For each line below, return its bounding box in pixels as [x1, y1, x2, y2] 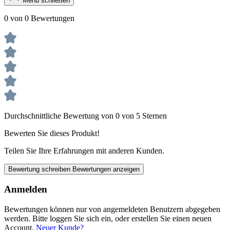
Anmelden [4, 184, 47, 195]
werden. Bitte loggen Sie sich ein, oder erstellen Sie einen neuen [4, 214, 212, 223]
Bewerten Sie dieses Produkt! [4, 128, 100, 138]
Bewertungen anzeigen [72, 165, 140, 173]
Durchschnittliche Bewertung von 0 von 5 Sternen [4, 111, 167, 120]
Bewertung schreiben [8, 165, 72, 173]
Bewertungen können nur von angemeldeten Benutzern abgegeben [4, 205, 220, 214]
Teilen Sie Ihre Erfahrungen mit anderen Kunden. [4, 146, 164, 155]
